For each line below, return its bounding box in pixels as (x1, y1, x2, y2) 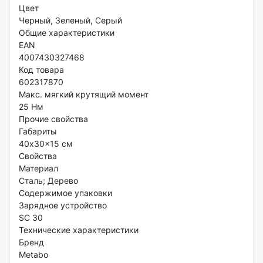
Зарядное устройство (19, 200, 107, 210)
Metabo (19, 249, 48, 259)
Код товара (19, 65, 64, 75)
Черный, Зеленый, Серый (19, 15, 122, 25)
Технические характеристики (19, 225, 139, 235)
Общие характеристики (19, 28, 114, 38)
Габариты (19, 126, 57, 136)
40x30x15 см (19, 139, 73, 149)
